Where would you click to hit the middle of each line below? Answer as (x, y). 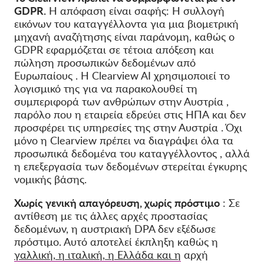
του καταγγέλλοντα (101, 24)
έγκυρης (227, 166)
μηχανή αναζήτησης (63, 37)
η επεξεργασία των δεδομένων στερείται (110, 166)
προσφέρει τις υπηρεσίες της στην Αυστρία (116, 128)
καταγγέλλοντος (178, 154)
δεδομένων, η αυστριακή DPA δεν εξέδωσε (115, 229)
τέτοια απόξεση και (169, 50)
